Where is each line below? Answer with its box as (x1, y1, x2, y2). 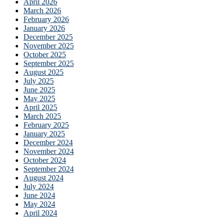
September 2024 (23, 164, 74, 173)
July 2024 (23, 182, 54, 191)
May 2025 (23, 94, 55, 103)
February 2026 (23, 15, 69, 23)
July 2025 (23, 76, 54, 85)
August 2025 (23, 67, 64, 76)
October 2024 (23, 155, 66, 164)
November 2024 (23, 147, 74, 155)
